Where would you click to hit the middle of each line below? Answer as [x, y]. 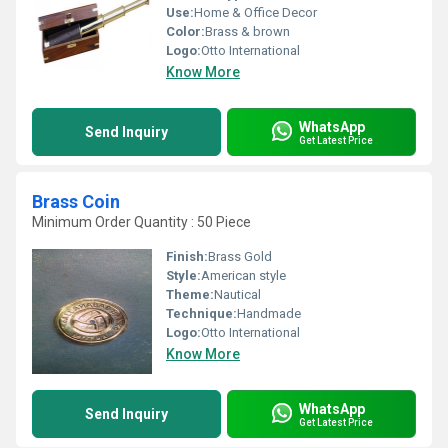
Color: [185, 31]
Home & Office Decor [255, 12]
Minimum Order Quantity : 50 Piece [141, 222]
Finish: [187, 256]
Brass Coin [76, 201]
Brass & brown [247, 31]
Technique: [201, 313]
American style [243, 275]
